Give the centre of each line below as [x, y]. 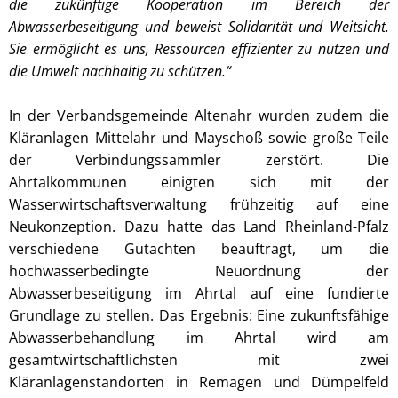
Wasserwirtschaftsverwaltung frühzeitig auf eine [199, 204]
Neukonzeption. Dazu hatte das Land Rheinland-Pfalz [199, 226]
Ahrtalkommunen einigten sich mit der [199, 182]
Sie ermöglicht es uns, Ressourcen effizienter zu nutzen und [199, 48]
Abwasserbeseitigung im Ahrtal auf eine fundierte [199, 293]
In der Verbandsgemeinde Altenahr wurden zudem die [199, 115]
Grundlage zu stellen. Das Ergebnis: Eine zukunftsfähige [199, 315]
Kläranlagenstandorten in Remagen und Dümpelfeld [199, 382]
